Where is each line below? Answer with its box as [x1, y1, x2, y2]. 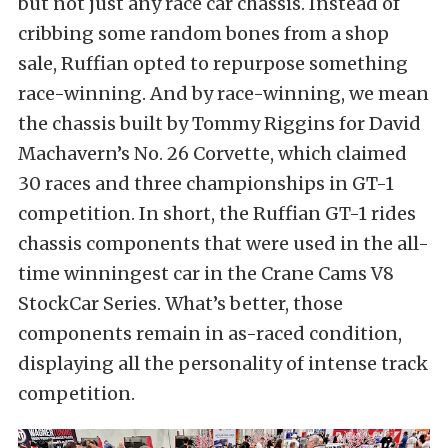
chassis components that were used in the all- [18, 231, 429, 255]
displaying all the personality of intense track [18, 351, 428, 375]
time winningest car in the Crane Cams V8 [18, 261, 394, 285]
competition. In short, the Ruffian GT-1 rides [18, 201, 416, 225]
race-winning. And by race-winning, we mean [18, 81, 429, 105]
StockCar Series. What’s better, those [18, 291, 343, 315]
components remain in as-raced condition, [18, 321, 402, 345]
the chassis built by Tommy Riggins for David [18, 111, 421, 135]
